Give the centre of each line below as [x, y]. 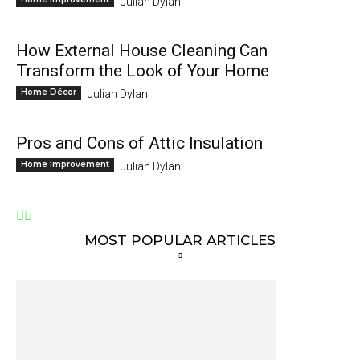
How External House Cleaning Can [142, 51]
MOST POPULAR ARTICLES [180, 241]
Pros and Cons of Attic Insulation [139, 143]
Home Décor [49, 92]
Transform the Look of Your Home [143, 71]
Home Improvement [65, 165]
